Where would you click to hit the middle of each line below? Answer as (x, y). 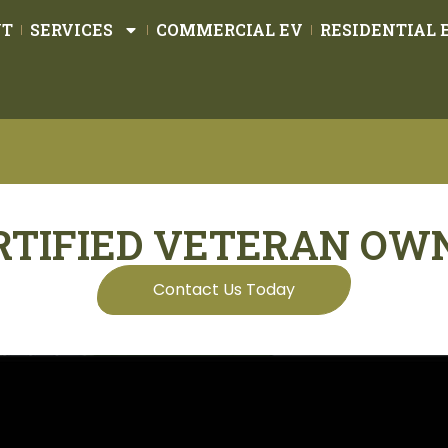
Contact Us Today (224, 289)
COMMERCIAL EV (229, 30)
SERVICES (71, 30)
